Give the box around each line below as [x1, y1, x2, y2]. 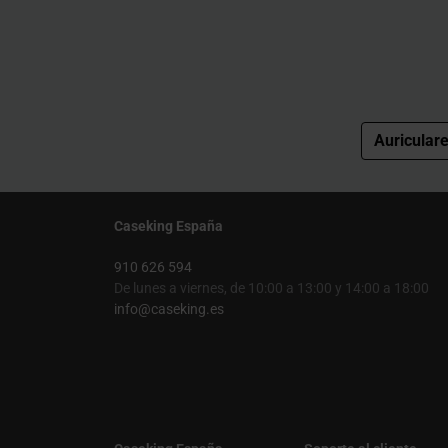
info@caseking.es [114, 300, 224, 317]
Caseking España [114, 217, 223, 234]
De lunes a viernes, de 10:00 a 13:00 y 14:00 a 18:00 [114, 279, 429, 296]
